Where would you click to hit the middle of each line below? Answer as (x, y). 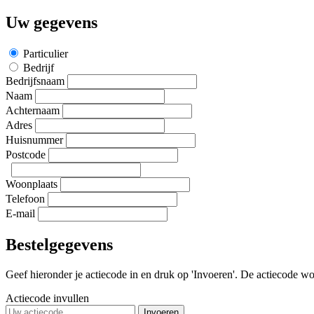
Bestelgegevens (59, 244)
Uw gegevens (52, 22)
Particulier (46, 53)
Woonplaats (32, 184)
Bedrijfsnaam (35, 81)
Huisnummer (34, 139)
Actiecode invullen (47, 298)
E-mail (20, 213)
